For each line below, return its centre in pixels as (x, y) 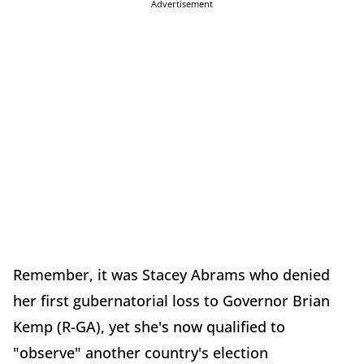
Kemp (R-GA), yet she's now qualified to (149, 327)
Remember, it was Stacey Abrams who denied (171, 275)
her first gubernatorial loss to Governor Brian (171, 301)
